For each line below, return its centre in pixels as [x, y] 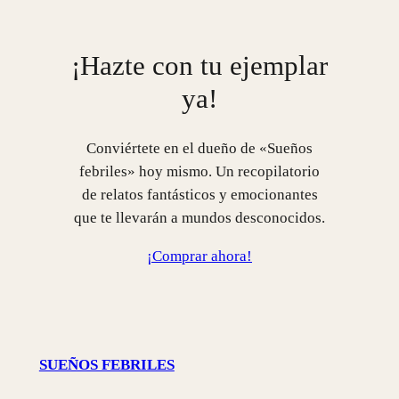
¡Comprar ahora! [199, 256]
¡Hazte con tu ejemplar [199, 65]
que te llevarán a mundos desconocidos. [199, 218]
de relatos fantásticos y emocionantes [199, 195]
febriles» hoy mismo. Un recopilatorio [199, 172]
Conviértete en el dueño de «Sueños [199, 149]
